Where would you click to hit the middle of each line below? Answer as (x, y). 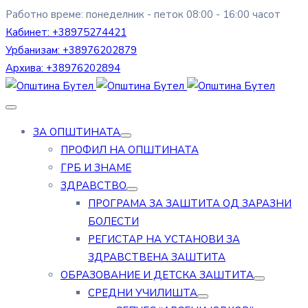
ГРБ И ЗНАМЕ (96, 168)
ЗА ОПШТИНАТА (77, 132)
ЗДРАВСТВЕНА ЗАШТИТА (157, 257)
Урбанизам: (34, 50)
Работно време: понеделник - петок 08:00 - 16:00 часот (143, 14)
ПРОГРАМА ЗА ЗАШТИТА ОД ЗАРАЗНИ (190, 203)
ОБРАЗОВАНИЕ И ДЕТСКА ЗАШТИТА (157, 275)
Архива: (26, 68)
